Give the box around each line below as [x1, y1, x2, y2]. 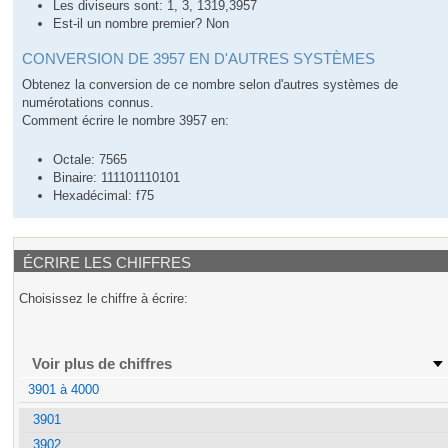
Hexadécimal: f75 [53, 187, 155, 203]
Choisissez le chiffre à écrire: [19, 291, 189, 307]
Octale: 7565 [53, 151, 128, 167]
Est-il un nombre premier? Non [53, 15, 230, 31]
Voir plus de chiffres [32, 355, 173, 373]
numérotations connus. [22, 94, 155, 110]
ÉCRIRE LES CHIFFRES [23, 254, 192, 272]
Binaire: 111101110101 [53, 169, 181, 185]
